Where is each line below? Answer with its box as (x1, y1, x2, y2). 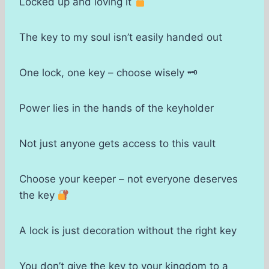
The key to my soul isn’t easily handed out (19, 31, 222, 44)
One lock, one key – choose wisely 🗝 (19, 67, 198, 79)
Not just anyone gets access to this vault (19, 138, 216, 150)
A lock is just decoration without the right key (19, 225, 237, 237)
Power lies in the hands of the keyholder (19, 102, 214, 115)
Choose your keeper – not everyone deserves (19, 173, 238, 186)
